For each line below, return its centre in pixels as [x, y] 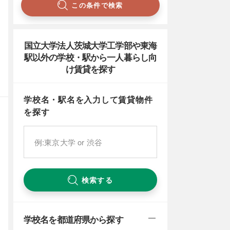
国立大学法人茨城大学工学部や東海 [90, 45]
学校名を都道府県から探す [73, 219]
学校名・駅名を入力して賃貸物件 [88, 99]
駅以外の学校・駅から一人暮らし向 [90, 57]
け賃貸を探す [90, 69]
